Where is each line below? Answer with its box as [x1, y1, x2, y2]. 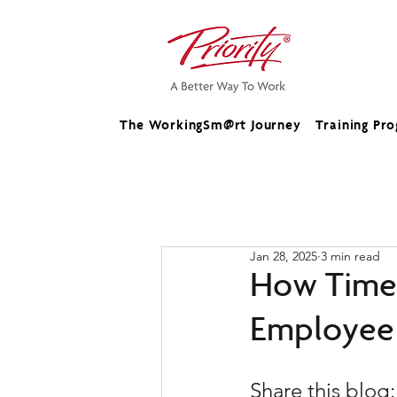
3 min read [321, 248, 380, 264]
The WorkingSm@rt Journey [120, 120, 301, 134]
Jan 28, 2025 [250, 248, 317, 264]
